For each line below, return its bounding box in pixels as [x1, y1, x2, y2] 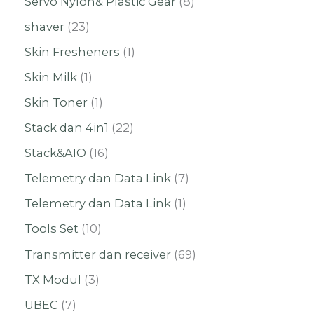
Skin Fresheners [25, 44, 120, 59]
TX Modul [25, 272, 81, 287]
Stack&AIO [25, 146, 86, 161]
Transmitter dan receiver [25, 247, 171, 261]
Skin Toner [25, 95, 88, 109]
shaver [25, 19, 64, 34]
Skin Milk [25, 69, 77, 84]
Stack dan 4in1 [25, 121, 109, 135]
